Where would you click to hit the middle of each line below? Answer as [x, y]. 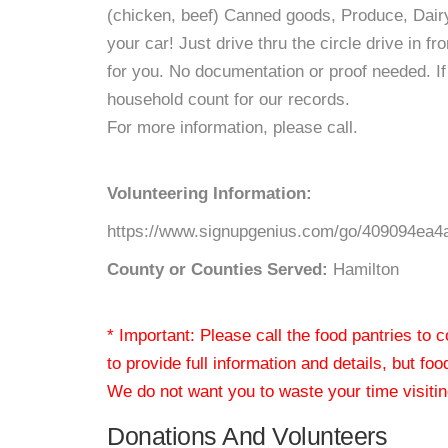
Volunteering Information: [209, 193]
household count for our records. [228, 99]
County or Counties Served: [217, 269]
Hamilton [363, 269]
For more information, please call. [232, 127]
